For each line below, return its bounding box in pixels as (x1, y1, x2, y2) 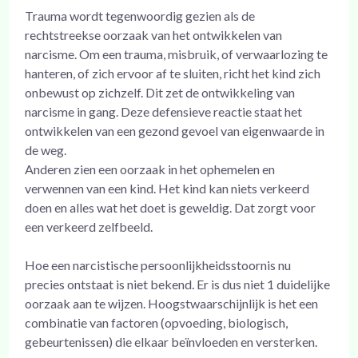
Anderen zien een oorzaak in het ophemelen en (25, 161, 276, 177)
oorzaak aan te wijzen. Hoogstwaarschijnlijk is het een (25, 295, 319, 311)
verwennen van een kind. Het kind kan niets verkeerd (25, 180, 310, 196)
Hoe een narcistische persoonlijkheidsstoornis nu (25, 257, 292, 272)
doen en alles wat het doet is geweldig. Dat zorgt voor (25, 199, 316, 215)
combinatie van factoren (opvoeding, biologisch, (25, 314, 288, 330)
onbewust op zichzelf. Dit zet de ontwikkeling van (25, 84, 296, 100)
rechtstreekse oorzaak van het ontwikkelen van (25, 26, 283, 42)
